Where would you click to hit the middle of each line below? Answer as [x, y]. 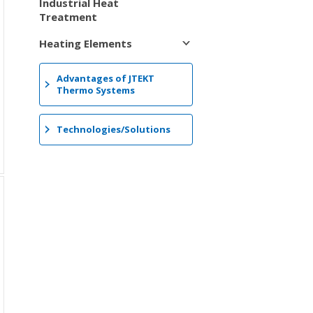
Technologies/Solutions [114, 130]
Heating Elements [86, 43]
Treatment [68, 17]
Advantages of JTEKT [106, 78]
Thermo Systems [96, 90]
